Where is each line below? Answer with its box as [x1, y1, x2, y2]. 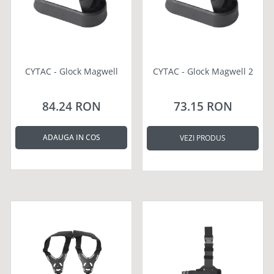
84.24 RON [42, 98, 101, 114]
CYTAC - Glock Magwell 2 [152, 65, 253, 77]
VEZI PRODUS [180, 132, 226, 143]
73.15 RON [173, 98, 232, 114]
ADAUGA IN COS [42, 131, 100, 143]
